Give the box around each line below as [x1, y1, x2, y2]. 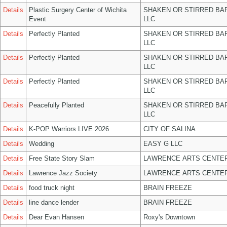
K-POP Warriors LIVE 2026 [29, 125, 109, 133]
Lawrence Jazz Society [29, 169, 97, 177]
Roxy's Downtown [143, 213, 195, 221]
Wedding [29, 140, 54, 147]
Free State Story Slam [29, 155, 95, 162]
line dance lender [29, 199, 79, 206]
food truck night [29, 184, 74, 192]
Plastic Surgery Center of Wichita [29, 6, 127, 14]
